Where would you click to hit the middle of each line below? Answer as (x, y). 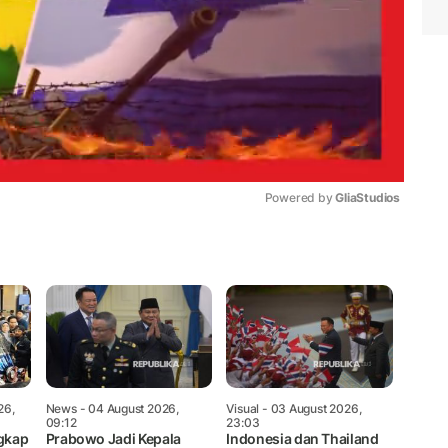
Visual (243, 409)
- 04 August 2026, (127, 409)
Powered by (300, 198)
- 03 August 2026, (310, 409)
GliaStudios (367, 198)
